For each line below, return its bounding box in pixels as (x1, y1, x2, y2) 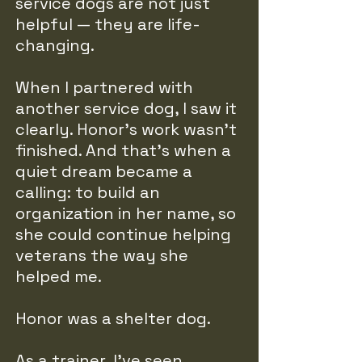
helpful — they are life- (15, 14, 200, 35)
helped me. (15, 266, 102, 287)
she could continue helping (15, 224, 231, 245)
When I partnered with (15, 77, 193, 98)
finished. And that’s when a (15, 140, 231, 161)
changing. (15, 35, 95, 56)
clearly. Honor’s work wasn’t (15, 119, 237, 140)
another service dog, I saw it (15, 98, 237, 119)
